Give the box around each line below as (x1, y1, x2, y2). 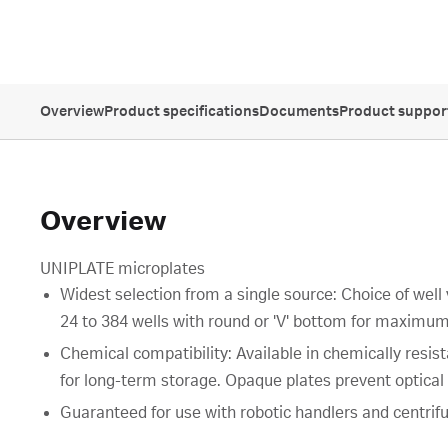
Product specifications (104, 104, 259, 120)
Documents (259, 104, 339, 120)
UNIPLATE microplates (40, 260, 205, 278)
